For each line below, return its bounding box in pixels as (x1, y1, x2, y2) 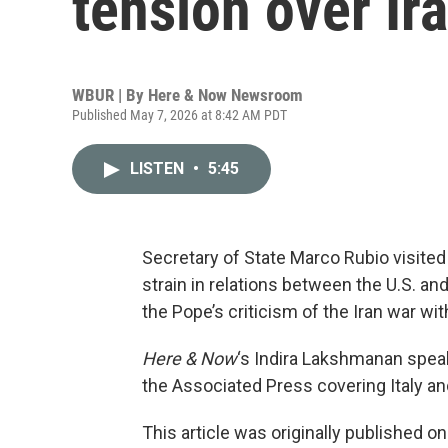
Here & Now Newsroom (148, 85, 303, 105)
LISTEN (130, 159, 188, 178)
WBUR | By (72, 85, 148, 105)
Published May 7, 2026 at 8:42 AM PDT (72, 107, 287, 123)
